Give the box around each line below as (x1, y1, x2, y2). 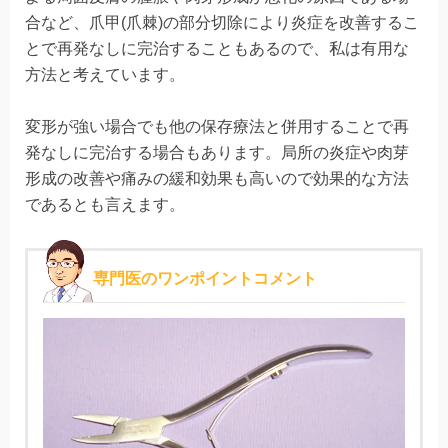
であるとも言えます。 (25, 195, 185, 213)
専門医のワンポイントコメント (93, 269, 317, 287)
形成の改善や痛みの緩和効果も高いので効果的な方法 (25, 169, 409, 187)
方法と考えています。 (25, 65, 185, 83)
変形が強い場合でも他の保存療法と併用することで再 (25, 117, 409, 135)
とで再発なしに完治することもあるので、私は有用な (25, 39, 409, 57)
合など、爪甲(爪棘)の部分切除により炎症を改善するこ (25, 13, 419, 31)
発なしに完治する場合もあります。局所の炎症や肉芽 (25, 143, 409, 161)
